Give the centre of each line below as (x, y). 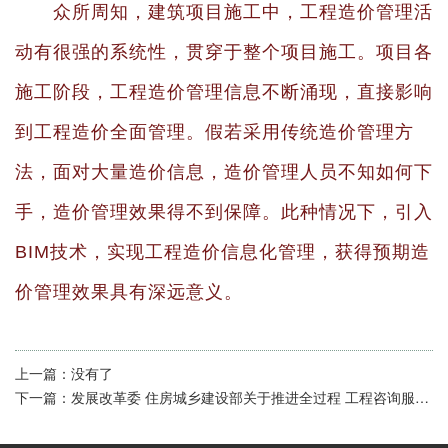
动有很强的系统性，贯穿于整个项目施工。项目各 (224, 52)
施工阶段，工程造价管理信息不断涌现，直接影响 (224, 92)
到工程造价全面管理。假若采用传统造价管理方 (214, 132)
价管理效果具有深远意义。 (129, 292)
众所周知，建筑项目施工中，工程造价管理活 (243, 12)
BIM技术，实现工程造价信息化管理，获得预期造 (222, 252)
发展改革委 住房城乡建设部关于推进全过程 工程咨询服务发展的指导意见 (243, 397)
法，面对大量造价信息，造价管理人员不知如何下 (224, 172)
